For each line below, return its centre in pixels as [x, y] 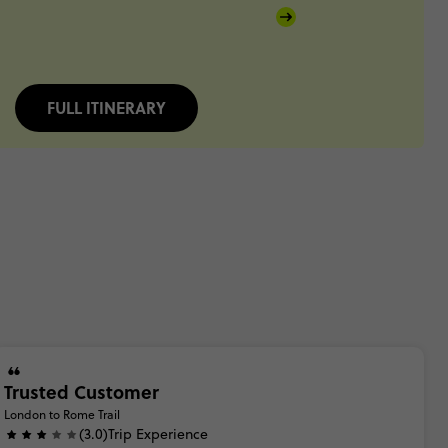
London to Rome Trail [62, 414]
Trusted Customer [81, 392]
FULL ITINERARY [106, 107]
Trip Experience [158, 434]
